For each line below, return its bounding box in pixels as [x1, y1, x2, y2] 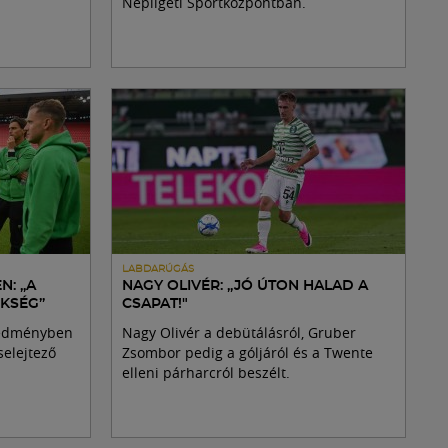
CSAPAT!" [122, 297, 188, 312]
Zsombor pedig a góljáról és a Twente [122, 343, 373, 363]
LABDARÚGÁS [122, 264, 194, 275]
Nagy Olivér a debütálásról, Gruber [122, 323, 356, 343]
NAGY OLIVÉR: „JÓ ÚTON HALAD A [122, 279, 368, 294]
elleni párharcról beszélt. [122, 363, 290, 383]
